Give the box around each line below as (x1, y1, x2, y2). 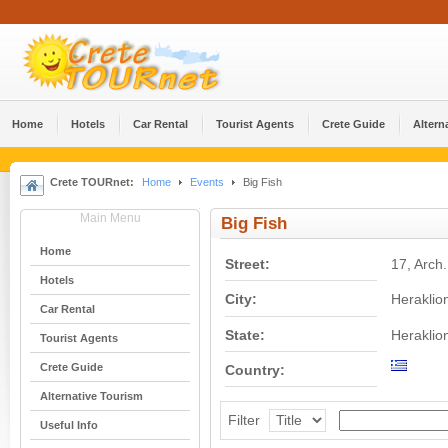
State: (225, 327, 265, 343)
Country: (225, 362, 285, 378)
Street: (225, 257, 270, 273)
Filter (227, 412, 260, 428)
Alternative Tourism (40, 390, 143, 402)
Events (190, 176, 224, 188)
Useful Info (40, 419, 98, 431)
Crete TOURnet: (50, 176, 134, 188)
